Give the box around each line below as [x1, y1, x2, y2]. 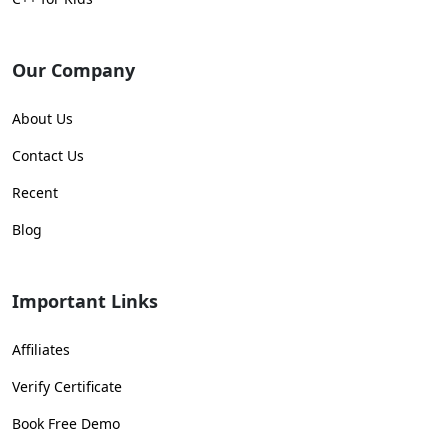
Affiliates [12, 340, 70, 360]
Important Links [12, 289, 158, 314]
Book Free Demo [12, 414, 120, 434]
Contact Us [12, 146, 84, 166]
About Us [12, 109, 73, 129]
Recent [12, 183, 58, 203]
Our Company [12, 58, 135, 83]
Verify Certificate [12, 377, 122, 397]
